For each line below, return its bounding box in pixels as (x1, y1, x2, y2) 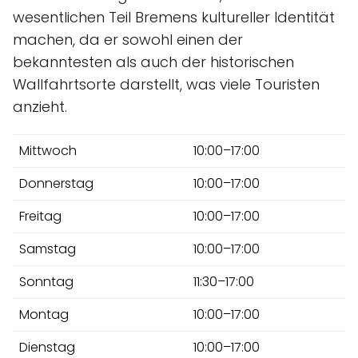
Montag (19, 304, 69, 324)
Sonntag (19, 272, 74, 291)
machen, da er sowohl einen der (13, 29, 243, 50)
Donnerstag (19, 173, 93, 193)
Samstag (19, 239, 76, 258)
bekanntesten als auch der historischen (13, 51, 294, 72)
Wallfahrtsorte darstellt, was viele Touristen (13, 74, 320, 94)
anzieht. (13, 96, 67, 117)
